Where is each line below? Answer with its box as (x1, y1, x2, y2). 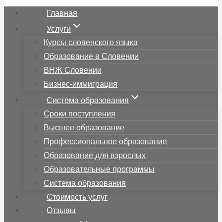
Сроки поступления (44, 110, 115, 118)
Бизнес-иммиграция (44, 80, 117, 88)
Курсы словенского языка (44, 38, 138, 47)
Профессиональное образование (44, 137, 167, 146)
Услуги (47, 25, 71, 33)
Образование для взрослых (44, 151, 146, 160)
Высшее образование (44, 123, 124, 132)
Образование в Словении (44, 52, 139, 60)
